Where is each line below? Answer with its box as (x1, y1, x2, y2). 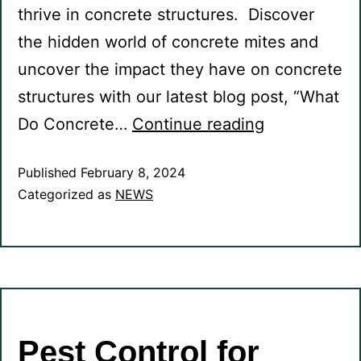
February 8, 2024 (81, 164, 185, 181)
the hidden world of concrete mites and (18, 32, 318, 52)
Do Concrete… (18, 114, 132, 135)
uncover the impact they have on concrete (18, 60, 342, 80)
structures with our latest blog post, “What (18, 87, 339, 107)
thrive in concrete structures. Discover (18, 5, 314, 25)
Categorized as (18, 186, 115, 203)
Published (18, 164, 81, 181)
